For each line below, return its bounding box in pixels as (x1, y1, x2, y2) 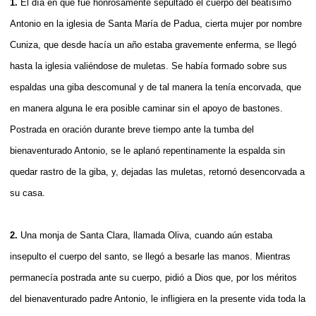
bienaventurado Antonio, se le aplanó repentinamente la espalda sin (10, 145, 285, 156)
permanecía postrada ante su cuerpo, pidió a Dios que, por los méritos (10, 272, 297, 283)
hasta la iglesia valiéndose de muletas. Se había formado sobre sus (10, 60, 287, 71)
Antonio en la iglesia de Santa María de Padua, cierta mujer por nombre (10, 18, 302, 29)
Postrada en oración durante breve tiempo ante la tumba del (10, 123, 254, 135)
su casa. (10, 187, 45, 198)
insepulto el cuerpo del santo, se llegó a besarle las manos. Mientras (10, 250, 291, 262)
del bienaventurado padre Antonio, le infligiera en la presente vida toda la (10, 293, 305, 304)
